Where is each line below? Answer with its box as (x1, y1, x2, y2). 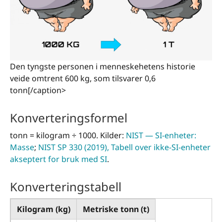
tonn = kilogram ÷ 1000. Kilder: (10, 129, 126, 141)
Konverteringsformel (10, 110, 127, 126)
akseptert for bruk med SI (10, 153, 107, 165)
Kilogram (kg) (17, 204, 70, 215)
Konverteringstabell (10, 178, 121, 195)
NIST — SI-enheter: (126, 129, 196, 141)
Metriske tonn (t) (83, 204, 149, 215)
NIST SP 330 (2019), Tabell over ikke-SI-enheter (38, 141, 211, 153)
